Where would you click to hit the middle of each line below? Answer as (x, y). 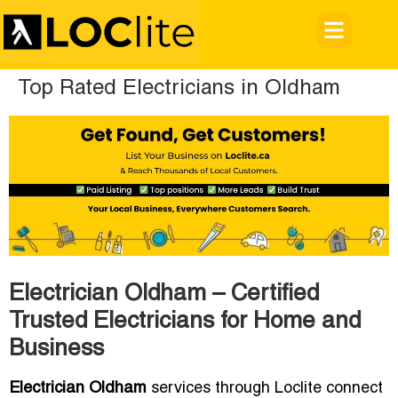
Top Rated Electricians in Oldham (179, 89)
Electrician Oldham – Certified (164, 295)
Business (56, 350)
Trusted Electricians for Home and (185, 322)
